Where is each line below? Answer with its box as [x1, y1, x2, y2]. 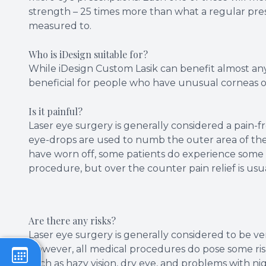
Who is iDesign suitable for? [28, 47, 148, 61]
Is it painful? [28, 104, 83, 118]
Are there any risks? [28, 214, 116, 227]
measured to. [28, 20, 94, 31]
